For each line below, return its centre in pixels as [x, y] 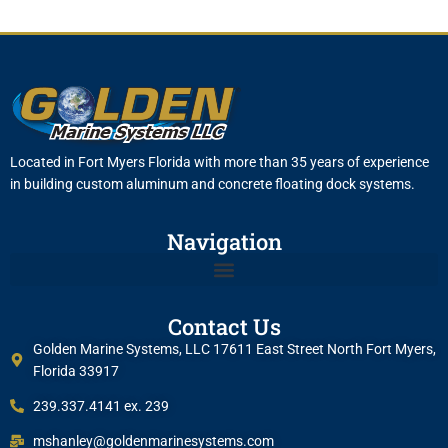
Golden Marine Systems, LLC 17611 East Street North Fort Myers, [234, 349]
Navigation [224, 242]
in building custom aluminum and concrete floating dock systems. [212, 183]
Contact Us [224, 327]
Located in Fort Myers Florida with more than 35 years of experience [219, 161]
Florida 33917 [75, 371]
